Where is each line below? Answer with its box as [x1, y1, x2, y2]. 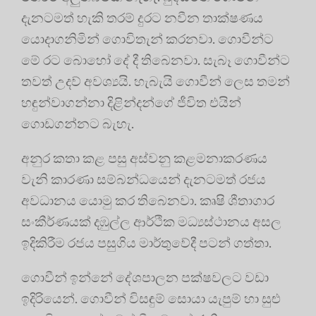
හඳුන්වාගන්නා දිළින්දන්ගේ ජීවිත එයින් [21, 94, 241, 111]
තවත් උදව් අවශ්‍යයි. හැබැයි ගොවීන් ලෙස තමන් [21, 73, 290, 90]
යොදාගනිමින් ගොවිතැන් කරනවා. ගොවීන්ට [21, 30, 274, 47]
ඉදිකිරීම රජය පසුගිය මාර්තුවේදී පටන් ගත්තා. [21, 234, 272, 251]
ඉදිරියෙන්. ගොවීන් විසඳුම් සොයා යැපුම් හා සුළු [21, 290, 281, 307]
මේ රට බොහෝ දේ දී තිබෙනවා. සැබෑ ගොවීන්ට [21, 51, 290, 68]
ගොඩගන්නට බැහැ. [21, 115, 134, 132]
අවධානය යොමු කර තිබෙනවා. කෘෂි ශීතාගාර [21, 192, 274, 209]
